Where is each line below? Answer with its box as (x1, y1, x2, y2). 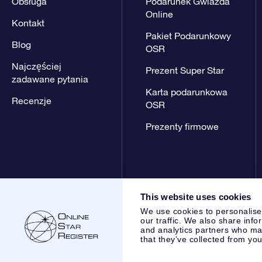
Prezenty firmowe (145, 120, 219, 132)
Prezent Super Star (145, 64, 224, 75)
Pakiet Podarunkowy (145, 30, 231, 41)
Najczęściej (12, 60, 61, 71)
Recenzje (12, 95, 51, 106)
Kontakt (12, 17, 44, 28)
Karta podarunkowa (145, 86, 227, 97)
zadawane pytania (12, 73, 88, 84)
